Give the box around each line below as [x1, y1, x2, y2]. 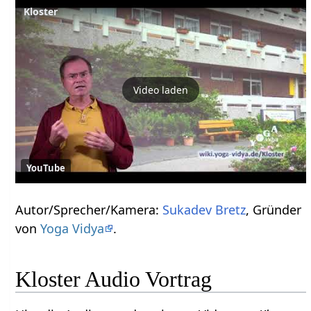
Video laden [133, 83, 189, 96]
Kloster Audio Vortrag [15, 266, 212, 292]
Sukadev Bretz [162, 201, 246, 219]
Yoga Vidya [40, 220, 105, 237]
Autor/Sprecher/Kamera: [15, 201, 163, 219]
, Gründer [246, 201, 302, 219]
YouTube [26, 162, 66, 175]
